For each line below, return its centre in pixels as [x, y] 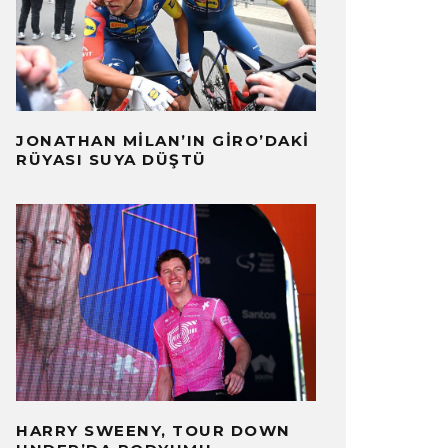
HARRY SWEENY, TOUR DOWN [153, 431]
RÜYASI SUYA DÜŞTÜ [111, 159]
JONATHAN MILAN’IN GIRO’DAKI [163, 140]
